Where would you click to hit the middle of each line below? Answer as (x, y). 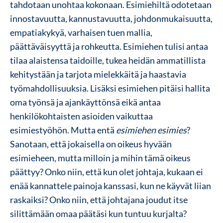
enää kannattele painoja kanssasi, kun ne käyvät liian (111, 185)
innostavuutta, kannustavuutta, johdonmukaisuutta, (111, 18)
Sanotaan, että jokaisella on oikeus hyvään (91, 144)
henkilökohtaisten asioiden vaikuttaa (81, 116)
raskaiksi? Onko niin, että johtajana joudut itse (99, 199)
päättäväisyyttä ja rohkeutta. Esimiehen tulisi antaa (109, 46)
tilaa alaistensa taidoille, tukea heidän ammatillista (108, 60)
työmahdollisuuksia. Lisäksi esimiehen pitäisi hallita (110, 88)
